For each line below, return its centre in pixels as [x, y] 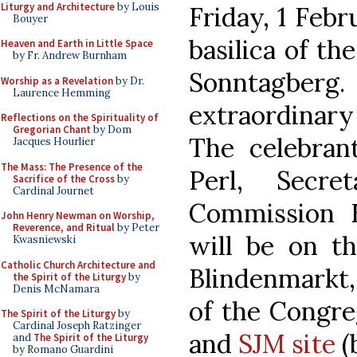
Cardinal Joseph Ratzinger [77, 326]
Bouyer [30, 18]
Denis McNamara [56, 288]
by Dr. [129, 80]
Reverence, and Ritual [64, 228]
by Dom [111, 129]
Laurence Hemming [62, 92]
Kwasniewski [44, 239]
